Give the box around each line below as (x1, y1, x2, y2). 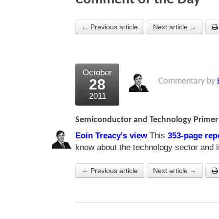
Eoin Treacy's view (75, 131, 147, 141)
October (83, 68, 112, 78)
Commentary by (158, 77, 217, 87)
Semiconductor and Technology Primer (75, 115, 218, 125)
